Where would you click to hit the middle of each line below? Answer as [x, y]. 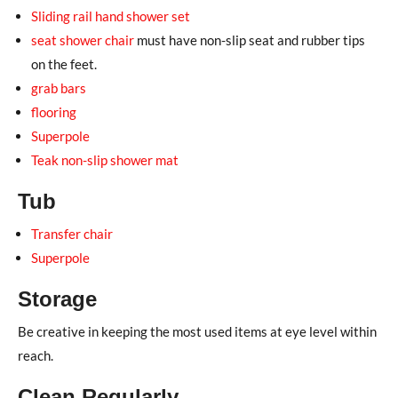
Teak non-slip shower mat [105, 159]
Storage [57, 298]
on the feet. [64, 64]
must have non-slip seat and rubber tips [250, 40]
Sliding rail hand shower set [111, 16]
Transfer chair [72, 233]
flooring [54, 111]
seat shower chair [83, 40]
